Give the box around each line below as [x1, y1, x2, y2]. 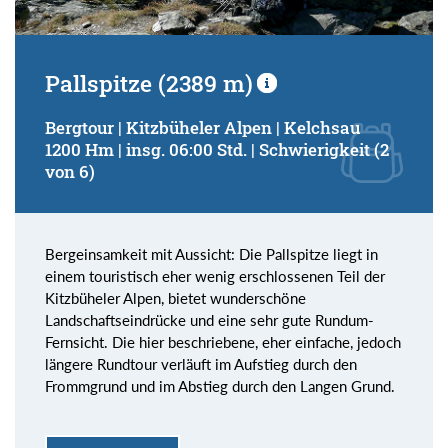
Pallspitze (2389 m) [45, 68, 253, 99]
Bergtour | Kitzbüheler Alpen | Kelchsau [45, 117, 360, 139]
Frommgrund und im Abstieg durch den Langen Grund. [45, 377, 395, 396]
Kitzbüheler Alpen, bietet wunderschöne [45, 289, 306, 308]
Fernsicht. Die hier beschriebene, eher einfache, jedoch [45, 333, 401, 352]
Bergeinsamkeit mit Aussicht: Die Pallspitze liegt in [45, 245, 378, 264]
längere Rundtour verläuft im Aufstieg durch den [45, 355, 357, 374]
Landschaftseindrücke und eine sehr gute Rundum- [45, 311, 374, 330]
